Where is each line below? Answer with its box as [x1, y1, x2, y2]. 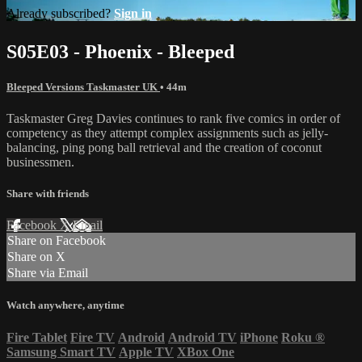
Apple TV [119, 344, 174, 359]
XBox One [177, 344, 234, 359]
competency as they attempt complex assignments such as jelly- [6, 125, 328, 140]
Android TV [168, 330, 237, 344]
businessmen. [6, 154, 74, 169]
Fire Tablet [6, 330, 67, 344]
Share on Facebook [7, 234, 106, 248]
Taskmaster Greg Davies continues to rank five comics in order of [6, 111, 340, 125]
